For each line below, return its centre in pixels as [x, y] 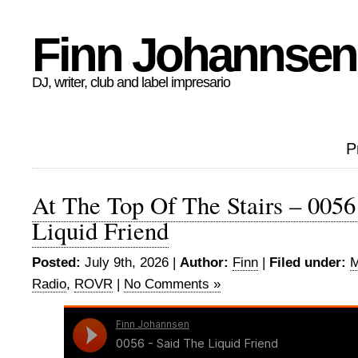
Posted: [56, 263]
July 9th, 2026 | [130, 263]
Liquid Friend [100, 231]
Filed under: [308, 263]
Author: [204, 263]
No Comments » [172, 284]
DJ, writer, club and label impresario [131, 82]
